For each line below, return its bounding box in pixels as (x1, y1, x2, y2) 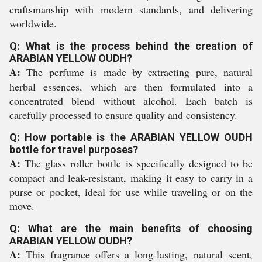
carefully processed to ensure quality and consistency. (9, 108, 237, 122)
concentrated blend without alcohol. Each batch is (9, 94, 253, 108)
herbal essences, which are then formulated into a (9, 80, 253, 94)
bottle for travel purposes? (9, 143, 138, 156)
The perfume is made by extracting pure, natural (20, 65, 253, 79)
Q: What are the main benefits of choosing (9, 222, 253, 235)
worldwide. (9, 16, 57, 30)
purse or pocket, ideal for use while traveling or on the (9, 185, 253, 199)
